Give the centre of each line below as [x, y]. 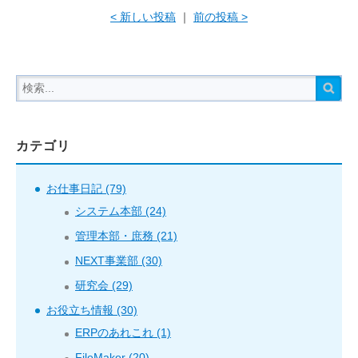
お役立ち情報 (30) [92, 310]
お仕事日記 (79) [86, 188]
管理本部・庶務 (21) [126, 235]
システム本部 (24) [121, 211]
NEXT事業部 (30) [119, 260]
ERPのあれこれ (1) [123, 332]
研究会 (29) [104, 285]
